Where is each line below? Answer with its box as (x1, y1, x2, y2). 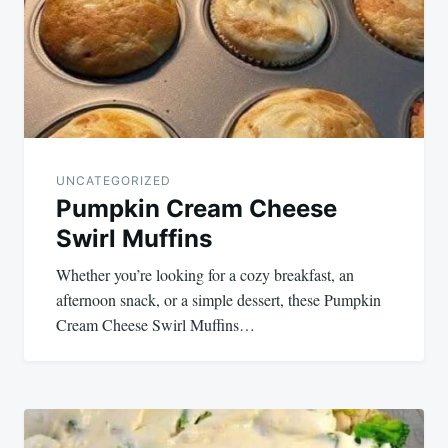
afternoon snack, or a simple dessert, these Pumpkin (56, 288, 381, 310)
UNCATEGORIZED (56, 172, 171, 188)
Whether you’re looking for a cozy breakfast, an (56, 263, 354, 285)
